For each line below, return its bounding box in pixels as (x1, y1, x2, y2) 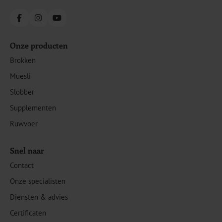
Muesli (10, 71, 31, 81)
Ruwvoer (10, 118, 38, 128)
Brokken (10, 55, 36, 65)
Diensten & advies (10, 192, 68, 202)
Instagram (37, 17, 68, 27)
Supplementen (10, 103, 56, 112)
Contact (10, 160, 34, 170)
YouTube (56, 17, 83, 27)
